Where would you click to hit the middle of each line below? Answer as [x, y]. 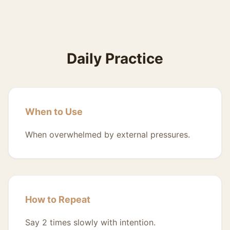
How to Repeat [58, 199]
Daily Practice [115, 59]
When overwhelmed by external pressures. [108, 135]
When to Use [54, 112]
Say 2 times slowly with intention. [90, 222]
